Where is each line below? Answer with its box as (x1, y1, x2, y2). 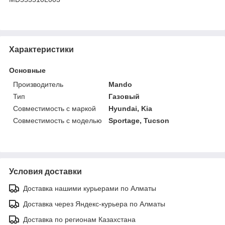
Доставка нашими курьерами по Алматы (23, 184, 156, 192)
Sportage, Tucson (108, 116, 170, 125)
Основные (9, 66, 46, 74)
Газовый (108, 92, 140, 100)
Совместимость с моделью (13, 116, 102, 125)
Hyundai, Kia (108, 104, 153, 113)
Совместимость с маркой (13, 104, 96, 113)
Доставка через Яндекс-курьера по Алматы (23, 199, 165, 208)
